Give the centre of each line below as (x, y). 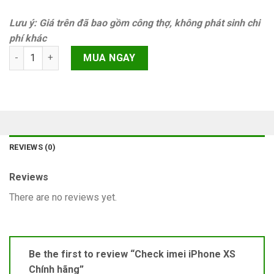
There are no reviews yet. (63, 198)
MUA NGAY (109, 57)
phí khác (28, 38)
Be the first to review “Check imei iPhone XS (132, 254)
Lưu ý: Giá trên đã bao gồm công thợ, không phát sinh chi (135, 23)
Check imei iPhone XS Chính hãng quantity (100, 52)
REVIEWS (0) (32, 147)
